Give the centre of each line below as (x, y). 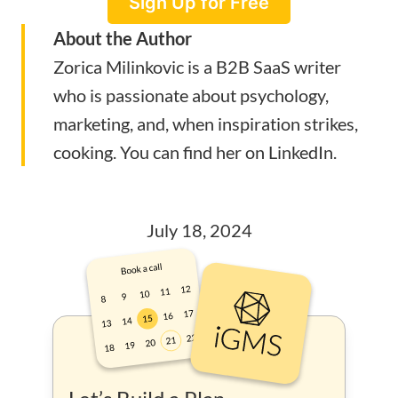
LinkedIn (301, 152)
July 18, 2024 (199, 231)
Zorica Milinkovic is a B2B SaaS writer (197, 67)
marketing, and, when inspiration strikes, (206, 124)
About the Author (123, 39)
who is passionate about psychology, (191, 96)
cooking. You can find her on (161, 152)
